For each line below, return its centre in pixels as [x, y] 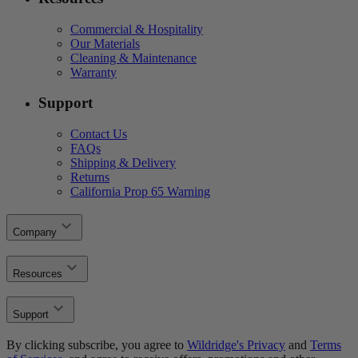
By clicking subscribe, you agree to [95, 344]
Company [35, 232]
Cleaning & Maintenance [133, 58]
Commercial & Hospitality [137, 29]
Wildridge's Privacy [236, 344]
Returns [90, 177]
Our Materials [105, 43]
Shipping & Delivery [123, 163]
